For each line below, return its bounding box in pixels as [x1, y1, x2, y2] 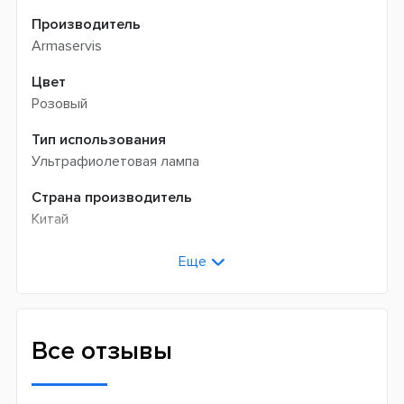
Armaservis [32, 37, 102, 55]
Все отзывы [32, 335, 172, 366]
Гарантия [32, 246, 95, 264]
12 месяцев [32, 268, 103, 286]
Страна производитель [32, 188, 192, 207]
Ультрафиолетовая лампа [32, 152, 199, 170]
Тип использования [32, 131, 166, 149]
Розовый [32, 95, 87, 113]
